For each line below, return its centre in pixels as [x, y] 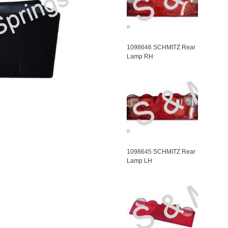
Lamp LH [140, 161]
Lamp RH [140, 56]
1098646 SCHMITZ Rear [161, 47]
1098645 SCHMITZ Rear [161, 152]
